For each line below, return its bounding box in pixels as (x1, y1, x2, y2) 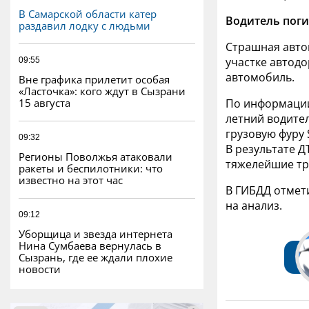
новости (19, 261, 61, 276)
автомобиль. (226, 70, 295, 86)
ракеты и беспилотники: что (19, 161, 163, 175)
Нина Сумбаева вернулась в (19, 238, 161, 252)
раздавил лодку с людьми (19, 18, 150, 32)
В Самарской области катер (19, 6, 157, 21)
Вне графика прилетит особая (19, 72, 170, 86)
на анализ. (226, 198, 282, 214)
